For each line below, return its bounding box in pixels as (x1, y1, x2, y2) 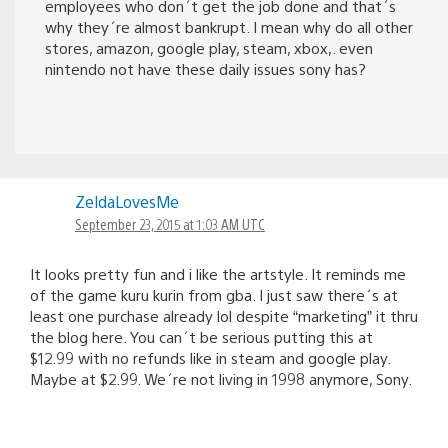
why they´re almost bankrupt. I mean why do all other (45, 16, 413, 36)
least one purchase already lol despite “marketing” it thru (30, 305, 418, 325)
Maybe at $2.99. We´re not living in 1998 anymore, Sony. (30, 368, 412, 388)
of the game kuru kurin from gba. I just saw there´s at (30, 284, 398, 304)
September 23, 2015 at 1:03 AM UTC (75, 214, 265, 233)
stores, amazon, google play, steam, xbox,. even (45, 37, 373, 57)
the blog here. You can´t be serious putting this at (30, 326, 373, 346)
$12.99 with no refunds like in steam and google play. (30, 347, 390, 367)
